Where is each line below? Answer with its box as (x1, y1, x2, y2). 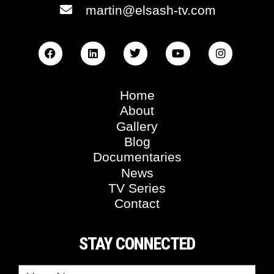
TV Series (108, 180, 166, 195)
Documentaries (92, 150, 182, 165)
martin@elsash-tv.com (86, 2, 216, 17)
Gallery (116, 119, 158, 133)
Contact (114, 196, 160, 211)
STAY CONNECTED (79, 234, 195, 254)
